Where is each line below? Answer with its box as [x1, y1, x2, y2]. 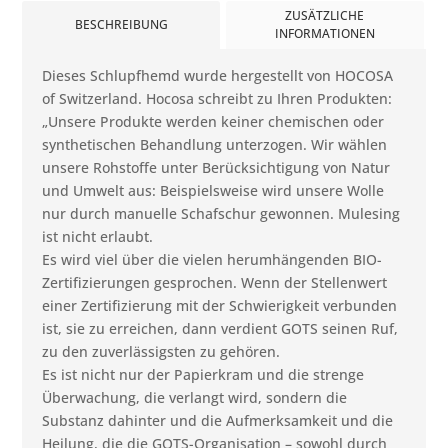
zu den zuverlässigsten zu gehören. [42, 341, 281, 361]
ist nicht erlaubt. [42, 226, 154, 246]
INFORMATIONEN [274, 24, 375, 42]
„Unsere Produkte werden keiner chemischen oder [42, 111, 385, 131]
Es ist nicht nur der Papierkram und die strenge [42, 364, 365, 384]
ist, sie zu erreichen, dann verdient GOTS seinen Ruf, [42, 318, 399, 338]
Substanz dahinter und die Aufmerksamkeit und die [42, 410, 394, 430]
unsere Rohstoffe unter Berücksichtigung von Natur [42, 157, 391, 177]
